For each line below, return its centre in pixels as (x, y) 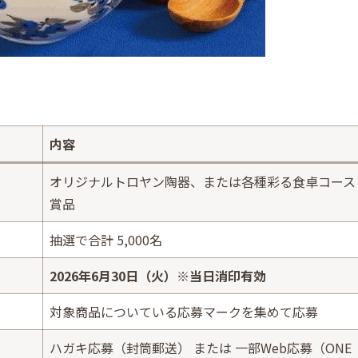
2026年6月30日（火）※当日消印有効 (158, 275)
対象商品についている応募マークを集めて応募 (184, 311)
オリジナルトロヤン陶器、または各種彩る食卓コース (203, 181)
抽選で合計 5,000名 (106, 239)
